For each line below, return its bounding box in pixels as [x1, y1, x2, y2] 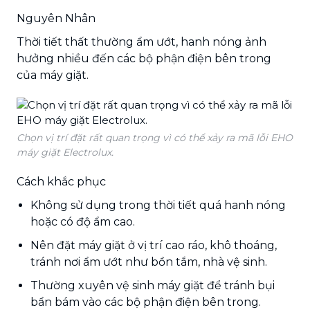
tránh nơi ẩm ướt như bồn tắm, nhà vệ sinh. [30, 255, 267, 268]
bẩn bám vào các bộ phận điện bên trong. [30, 295, 261, 309]
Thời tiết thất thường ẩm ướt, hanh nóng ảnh [17, 35, 266, 48]
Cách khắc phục [17, 174, 106, 188]
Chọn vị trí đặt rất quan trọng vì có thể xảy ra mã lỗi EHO [17, 131, 293, 144]
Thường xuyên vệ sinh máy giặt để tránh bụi [30, 278, 275, 292]
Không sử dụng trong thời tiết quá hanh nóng [30, 198, 286, 212]
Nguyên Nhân [17, 11, 95, 25]
